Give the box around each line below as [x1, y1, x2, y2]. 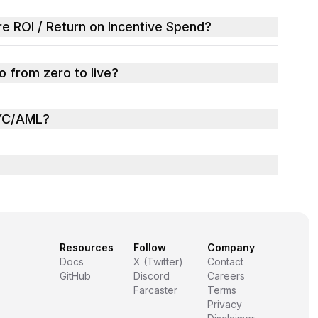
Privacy [207, 298, 242, 311]
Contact [207, 256, 243, 268]
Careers [207, 270, 245, 283]
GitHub [60, 270, 91, 283]
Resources [60, 241, 114, 254]
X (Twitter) [133, 256, 183, 268]
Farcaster [133, 284, 177, 297]
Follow [133, 241, 166, 254]
